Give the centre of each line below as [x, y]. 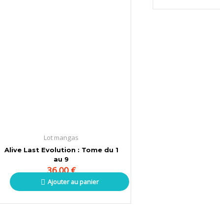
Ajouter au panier [73, 181]
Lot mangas [61, 138]
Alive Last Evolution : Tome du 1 [61, 150]
